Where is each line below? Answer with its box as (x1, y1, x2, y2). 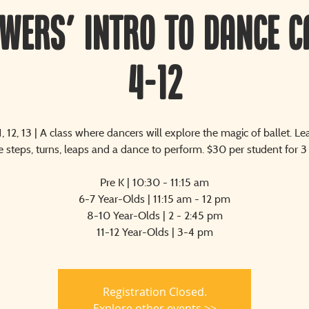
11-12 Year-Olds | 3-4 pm (96, 225, 213, 239)
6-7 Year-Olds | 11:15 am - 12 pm (79, 192, 230, 206)
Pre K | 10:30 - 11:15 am (100, 175, 209, 189)
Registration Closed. (102, 284, 207, 299)
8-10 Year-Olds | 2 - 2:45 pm (86, 208, 223, 222)
